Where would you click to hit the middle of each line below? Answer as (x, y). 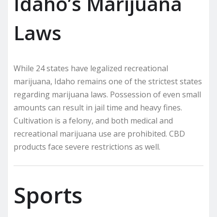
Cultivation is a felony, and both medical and (93, 120)
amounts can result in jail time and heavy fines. (98, 107)
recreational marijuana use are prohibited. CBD (99, 133)
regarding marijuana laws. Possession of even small (107, 94)
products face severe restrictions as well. (87, 147)
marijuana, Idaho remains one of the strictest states (108, 81)
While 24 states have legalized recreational (91, 68)
